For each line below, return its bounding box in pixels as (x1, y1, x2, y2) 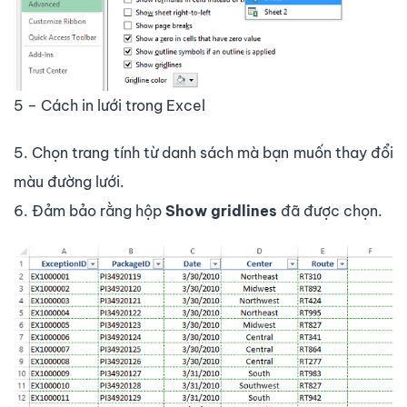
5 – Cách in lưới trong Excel (14, 96, 205, 115)
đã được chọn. (281, 202, 382, 221)
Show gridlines (165, 202, 281, 221)
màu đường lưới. (14, 173, 124, 192)
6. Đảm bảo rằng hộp (14, 202, 165, 221)
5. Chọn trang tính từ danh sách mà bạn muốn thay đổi (14, 144, 393, 163)
